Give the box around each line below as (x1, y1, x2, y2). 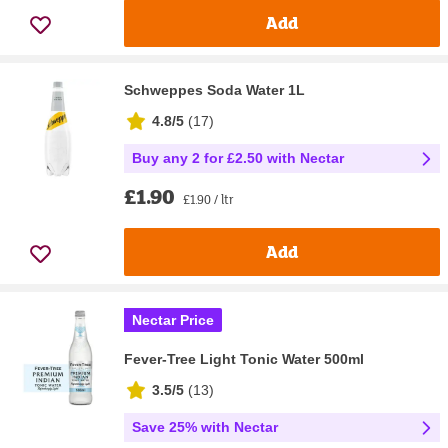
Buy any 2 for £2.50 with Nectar (132, 149, 344, 166)
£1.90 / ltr (183, 189, 234, 208)
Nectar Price (132, 311, 214, 328)
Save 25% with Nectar (132, 419, 278, 436)
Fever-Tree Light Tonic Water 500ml (124, 350, 364, 367)
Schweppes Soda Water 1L (124, 81, 305, 98)
